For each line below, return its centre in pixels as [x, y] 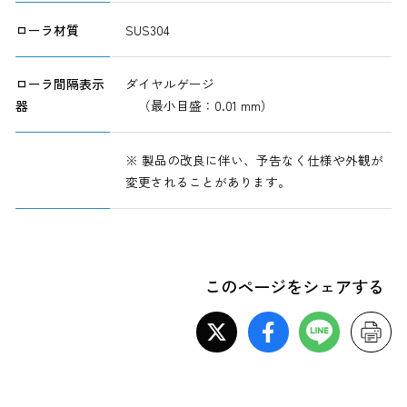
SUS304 [147, 30]
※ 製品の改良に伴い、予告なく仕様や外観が [254, 159]
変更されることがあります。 [208, 181]
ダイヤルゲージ [169, 84]
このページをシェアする [294, 286]
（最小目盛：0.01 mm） [199, 106]
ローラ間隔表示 [60, 84]
